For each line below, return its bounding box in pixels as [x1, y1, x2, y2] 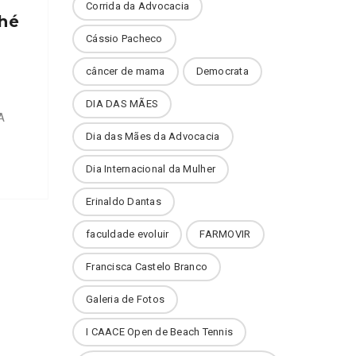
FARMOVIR [199, 228, 251, 240]
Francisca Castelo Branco [86, 261, 208, 273]
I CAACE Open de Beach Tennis [86, 326, 234, 338]
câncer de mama [86, 65, 165, 77]
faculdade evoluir [86, 228, 169, 240]
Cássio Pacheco [86, 33, 163, 44]
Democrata [195, 65, 249, 77]
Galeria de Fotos [86, 293, 165, 305]
